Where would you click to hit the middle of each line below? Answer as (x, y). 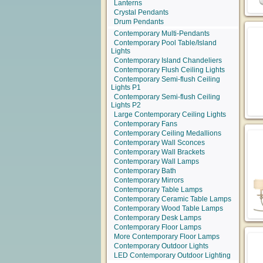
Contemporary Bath (145, 171)
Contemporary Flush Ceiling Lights (169, 70)
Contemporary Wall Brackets (159, 152)
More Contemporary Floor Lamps (167, 237)
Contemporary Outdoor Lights (161, 246)
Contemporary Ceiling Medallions (168, 133)
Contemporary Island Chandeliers (168, 60)
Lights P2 (126, 105)
